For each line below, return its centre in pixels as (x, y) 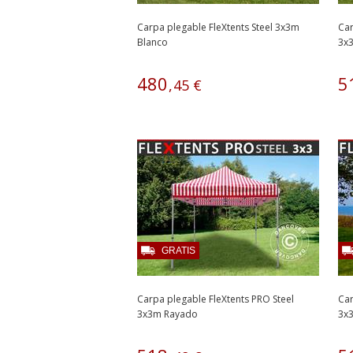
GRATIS (178, 251)
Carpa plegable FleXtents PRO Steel (216, 299)
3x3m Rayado (167, 314)
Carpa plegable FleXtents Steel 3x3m (218, 27)
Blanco (152, 42)
